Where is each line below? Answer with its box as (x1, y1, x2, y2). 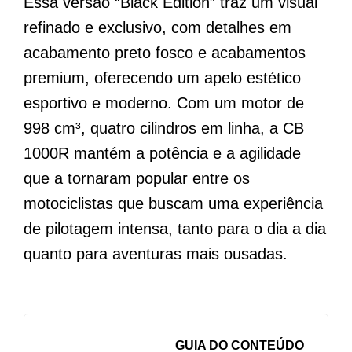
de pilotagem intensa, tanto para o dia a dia (24, 219, 326, 237)
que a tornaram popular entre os (24, 169, 250, 187)
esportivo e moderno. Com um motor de (24, 93, 304, 112)
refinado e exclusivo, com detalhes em (24, 18, 291, 36)
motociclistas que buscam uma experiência (24, 194, 323, 212)
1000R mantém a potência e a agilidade (24, 144, 301, 162)
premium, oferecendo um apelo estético (24, 68, 301, 86)
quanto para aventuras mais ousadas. (24, 244, 288, 262)
